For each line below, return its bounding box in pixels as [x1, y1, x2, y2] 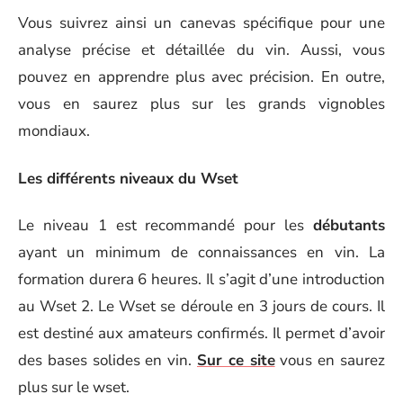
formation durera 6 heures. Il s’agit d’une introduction [18, 269, 385, 290]
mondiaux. [18, 121, 90, 141]
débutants [313, 215, 385, 236]
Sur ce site [197, 350, 275, 371]
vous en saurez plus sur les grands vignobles [18, 94, 385, 114]
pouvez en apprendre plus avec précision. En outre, [18, 67, 385, 87]
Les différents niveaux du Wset [18, 167, 238, 189]
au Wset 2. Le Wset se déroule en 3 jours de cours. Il [18, 296, 385, 317]
